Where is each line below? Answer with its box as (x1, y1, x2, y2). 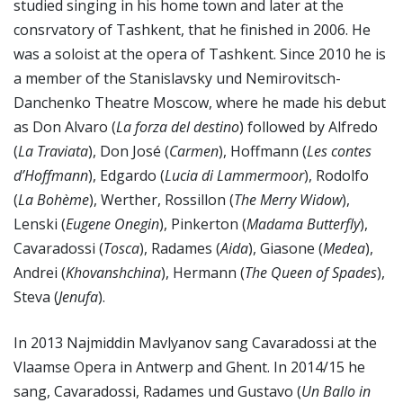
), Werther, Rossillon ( (89, 190, 234, 210)
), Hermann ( (161, 263, 245, 282)
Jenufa (58, 287, 98, 307)
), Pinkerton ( (159, 214, 246, 234)
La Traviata (18, 141, 88, 161)
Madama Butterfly (246, 214, 360, 234)
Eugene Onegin (66, 214, 159, 234)
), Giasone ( (248, 238, 323, 258)
